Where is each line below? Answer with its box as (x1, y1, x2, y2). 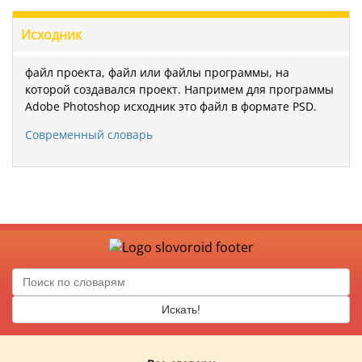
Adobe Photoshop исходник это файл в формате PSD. (25, 99, 317, 115)
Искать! (162, 303, 200, 317)
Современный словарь (25, 127, 153, 143)
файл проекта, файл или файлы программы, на (25, 65, 289, 81)
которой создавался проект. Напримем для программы (25, 82, 334, 98)
